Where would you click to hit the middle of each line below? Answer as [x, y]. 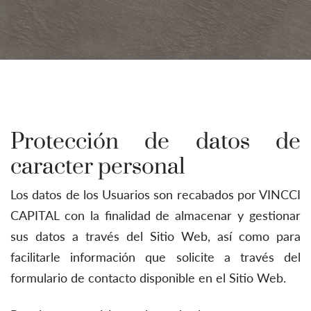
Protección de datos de [155, 141]
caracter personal [98, 166]
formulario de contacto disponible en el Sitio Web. [148, 278]
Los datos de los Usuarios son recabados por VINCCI [155, 194]
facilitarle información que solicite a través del [155, 257]
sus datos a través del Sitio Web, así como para [155, 236]
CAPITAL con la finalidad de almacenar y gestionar [155, 215]
